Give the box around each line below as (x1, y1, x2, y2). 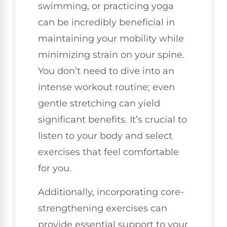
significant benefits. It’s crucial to (38, 114, 187, 126)
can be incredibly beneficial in (38, 17, 175, 28)
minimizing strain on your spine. (38, 49, 184, 61)
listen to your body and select (38, 130, 172, 142)
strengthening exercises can (38, 202, 167, 214)
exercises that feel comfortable (38, 146, 179, 158)
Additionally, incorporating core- (38, 186, 184, 198)
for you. (38, 163, 71, 174)
